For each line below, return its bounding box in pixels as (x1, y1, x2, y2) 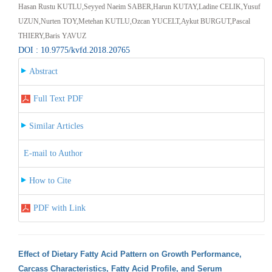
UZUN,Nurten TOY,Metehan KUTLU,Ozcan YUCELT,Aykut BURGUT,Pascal (18, 16, 250, 25)
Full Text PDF (33, 93, 83, 103)
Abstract (29, 66, 58, 76)
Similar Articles (29, 121, 83, 131)
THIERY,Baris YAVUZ (18, 31, 86, 40)
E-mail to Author (23, 148, 83, 158)
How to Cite (29, 175, 71, 185)
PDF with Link (33, 203, 86, 212)
